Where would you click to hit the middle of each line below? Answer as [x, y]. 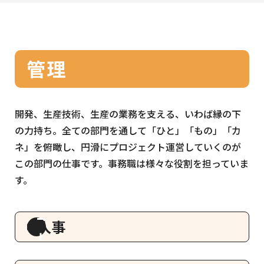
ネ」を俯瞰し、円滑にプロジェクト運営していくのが [128, 147]
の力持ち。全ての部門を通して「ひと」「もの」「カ [128, 131]
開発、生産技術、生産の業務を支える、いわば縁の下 [128, 114]
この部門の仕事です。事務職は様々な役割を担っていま [132, 164]
